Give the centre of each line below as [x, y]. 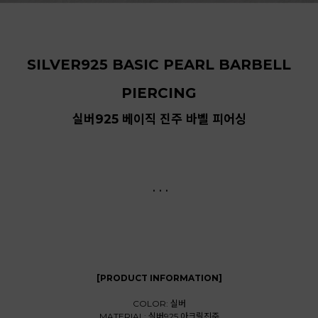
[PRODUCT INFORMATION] [159, 278]
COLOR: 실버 [159, 304]
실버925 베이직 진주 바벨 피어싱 [159, 119]
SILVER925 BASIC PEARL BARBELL [159, 65]
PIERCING [159, 93]
